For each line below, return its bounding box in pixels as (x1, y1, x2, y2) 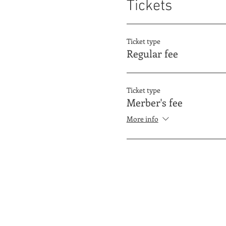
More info (126, 114, 158, 124)
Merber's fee (126, 95, 183, 109)
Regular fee (126, 46, 178, 60)
